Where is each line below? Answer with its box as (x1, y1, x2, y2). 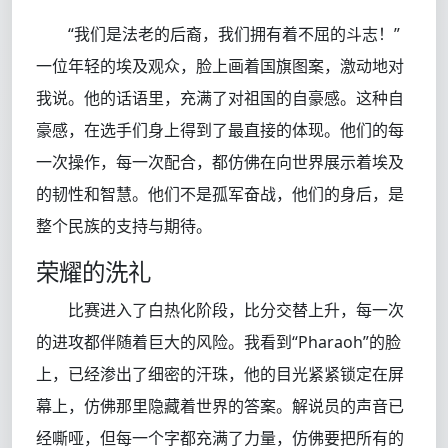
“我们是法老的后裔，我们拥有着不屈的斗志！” (68, 23, 400, 46)
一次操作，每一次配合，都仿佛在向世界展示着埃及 (36, 151, 404, 174)
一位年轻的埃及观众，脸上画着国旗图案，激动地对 (36, 55, 404, 78)
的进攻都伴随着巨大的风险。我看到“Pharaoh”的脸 (36, 331, 401, 354)
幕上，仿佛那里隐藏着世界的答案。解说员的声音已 (36, 395, 404, 418)
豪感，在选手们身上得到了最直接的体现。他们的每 (36, 119, 404, 142)
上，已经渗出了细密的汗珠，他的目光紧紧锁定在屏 (36, 363, 404, 386)
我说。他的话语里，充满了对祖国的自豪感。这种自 (36, 87, 404, 110)
